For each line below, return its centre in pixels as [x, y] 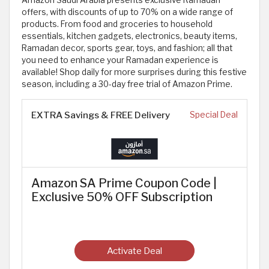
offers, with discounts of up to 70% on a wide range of [127, 12]
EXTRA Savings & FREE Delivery [101, 115]
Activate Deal [134, 250]
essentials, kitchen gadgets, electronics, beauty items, [129, 36]
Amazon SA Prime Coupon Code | [124, 183]
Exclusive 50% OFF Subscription [122, 197]
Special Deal [214, 115]
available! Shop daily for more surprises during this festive [134, 72]
